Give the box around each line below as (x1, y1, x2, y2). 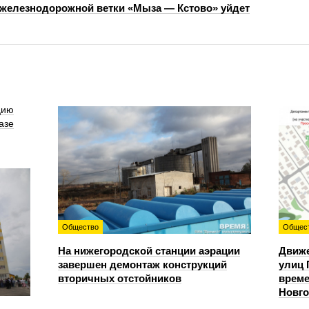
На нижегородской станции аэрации (58, 245, 240, 257)
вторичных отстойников (58, 272, 181, 284)
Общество (62, 223, 99, 231)
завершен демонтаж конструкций (58, 259, 227, 270)
